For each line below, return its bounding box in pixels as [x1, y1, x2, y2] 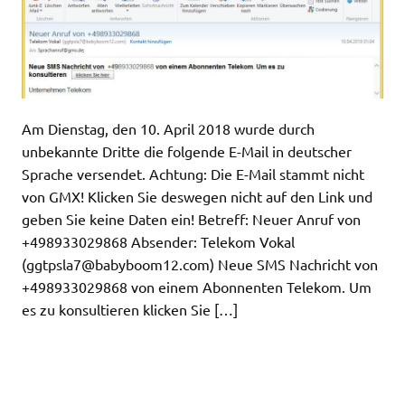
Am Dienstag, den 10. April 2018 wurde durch [22, 119, 315, 138]
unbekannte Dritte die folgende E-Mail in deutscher [22, 142, 352, 161]
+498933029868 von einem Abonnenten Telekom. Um [22, 278, 372, 297]
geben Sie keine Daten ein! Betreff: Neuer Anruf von [22, 210, 361, 229]
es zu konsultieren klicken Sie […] [22, 300, 238, 319]
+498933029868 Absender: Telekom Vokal [22, 232, 295, 251]
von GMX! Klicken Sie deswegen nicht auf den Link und [22, 187, 372, 206]
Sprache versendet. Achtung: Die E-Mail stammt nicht [22, 165, 364, 184]
